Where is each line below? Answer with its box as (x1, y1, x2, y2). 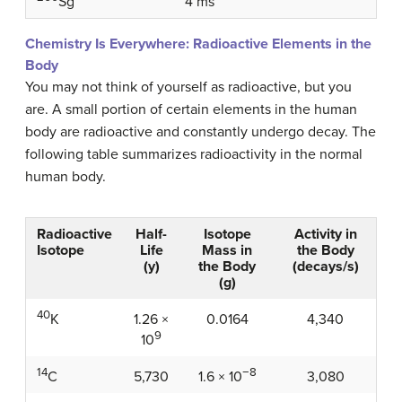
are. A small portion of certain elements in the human (25, 100, 357, 118)
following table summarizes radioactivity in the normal (25, 144, 363, 163)
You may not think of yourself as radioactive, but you (25, 77, 352, 96)
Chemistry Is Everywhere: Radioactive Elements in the (25, 34, 371, 53)
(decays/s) (292, 257, 359, 275)
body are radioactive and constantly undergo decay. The (25, 122, 376, 141)
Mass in (202, 240, 252, 259)
